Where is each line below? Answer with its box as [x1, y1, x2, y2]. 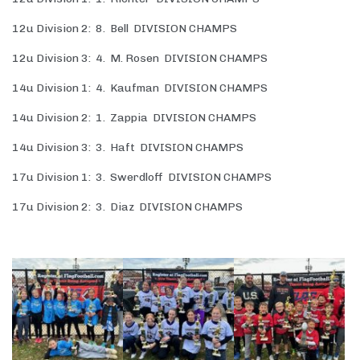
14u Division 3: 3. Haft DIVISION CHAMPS [12, 141, 243, 155]
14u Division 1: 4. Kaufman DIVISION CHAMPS [12, 81, 268, 96]
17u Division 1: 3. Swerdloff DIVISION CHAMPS [12, 170, 272, 185]
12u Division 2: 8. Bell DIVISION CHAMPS [12, 22, 237, 36]
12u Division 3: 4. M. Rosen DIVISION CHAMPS [12, 51, 268, 66]
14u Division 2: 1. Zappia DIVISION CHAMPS [12, 111, 256, 125]
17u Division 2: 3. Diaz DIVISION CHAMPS [12, 200, 243, 215]
